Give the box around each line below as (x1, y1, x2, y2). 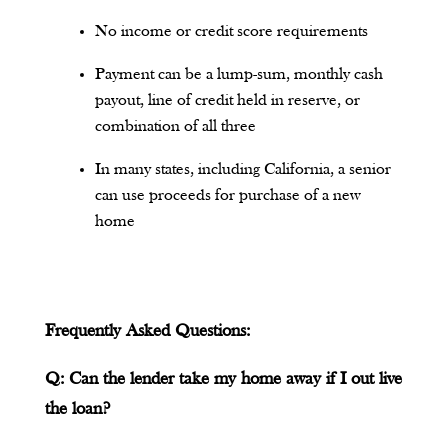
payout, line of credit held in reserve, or (94, 92, 360, 109)
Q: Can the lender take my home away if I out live (44, 370, 402, 389)
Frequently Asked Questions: (44, 322, 250, 341)
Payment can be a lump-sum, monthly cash (94, 66, 383, 83)
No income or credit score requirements (94, 23, 368, 40)
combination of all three (94, 118, 256, 135)
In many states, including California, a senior (94, 161, 391, 178)
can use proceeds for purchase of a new (94, 187, 360, 204)
